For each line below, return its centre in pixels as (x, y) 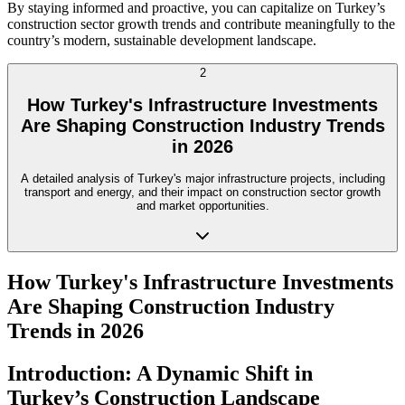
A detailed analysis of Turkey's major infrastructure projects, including (202, 179)
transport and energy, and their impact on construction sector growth (202, 193)
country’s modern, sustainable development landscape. (162, 41)
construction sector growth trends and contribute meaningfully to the (201, 24)
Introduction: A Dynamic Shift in (160, 373)
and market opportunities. (202, 206)
